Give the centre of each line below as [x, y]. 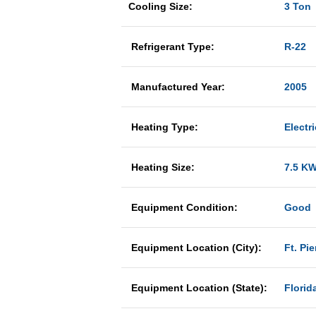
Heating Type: [165, 127]
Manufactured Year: [178, 87]
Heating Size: [163, 167]
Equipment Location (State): [198, 288]
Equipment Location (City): [195, 248]
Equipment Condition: [184, 207]
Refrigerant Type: [173, 47]
